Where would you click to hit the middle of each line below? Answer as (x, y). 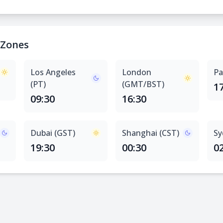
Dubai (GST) (53, 133)
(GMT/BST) (143, 84)
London (137, 72)
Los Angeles (53, 72)
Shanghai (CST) (151, 133)
